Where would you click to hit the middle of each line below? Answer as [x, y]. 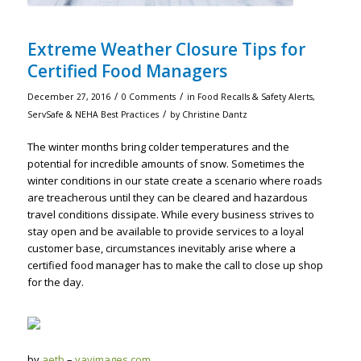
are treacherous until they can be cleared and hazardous [167, 198]
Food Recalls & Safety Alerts [255, 97]
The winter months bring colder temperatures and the [158, 147]
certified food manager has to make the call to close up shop [175, 266]
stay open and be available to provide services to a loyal [165, 232]
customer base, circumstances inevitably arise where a [161, 249]
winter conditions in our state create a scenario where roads [174, 181]
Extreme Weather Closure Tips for [166, 50]
